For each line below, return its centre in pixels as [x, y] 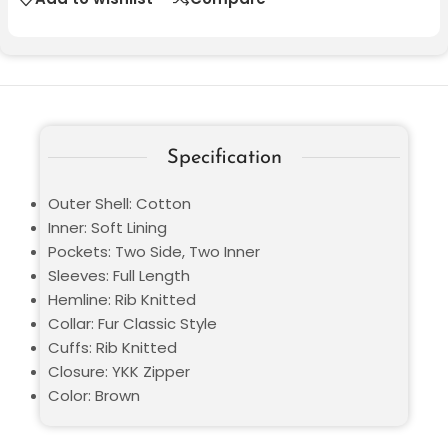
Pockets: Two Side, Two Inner [154, 251]
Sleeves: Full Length [119, 275]
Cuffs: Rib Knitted [112, 347]
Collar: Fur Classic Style [132, 323]
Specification [224, 157]
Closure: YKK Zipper [119, 371]
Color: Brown [94, 395]
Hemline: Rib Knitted [122, 299]
